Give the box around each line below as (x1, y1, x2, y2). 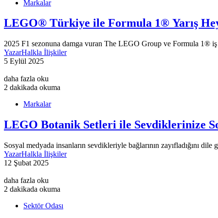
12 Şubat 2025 (4, 159, 49, 167)
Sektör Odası (23, 201, 63, 210)
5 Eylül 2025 (4, 57, 44, 66)
